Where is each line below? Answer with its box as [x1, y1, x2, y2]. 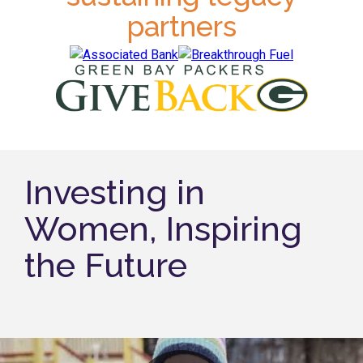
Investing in [24, 173, 205, 212]
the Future [24, 246, 187, 285]
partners [126, 9, 237, 43]
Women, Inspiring [24, 209, 302, 249]
